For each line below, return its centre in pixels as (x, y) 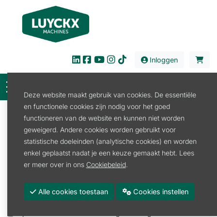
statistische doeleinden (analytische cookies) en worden (110, 141)
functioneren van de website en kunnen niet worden (104, 118)
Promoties (35, 182)
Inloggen (163, 60)
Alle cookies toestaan (80, 191)
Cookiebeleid (106, 164)
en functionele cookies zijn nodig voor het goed (97, 106)
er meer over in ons (55, 164)
